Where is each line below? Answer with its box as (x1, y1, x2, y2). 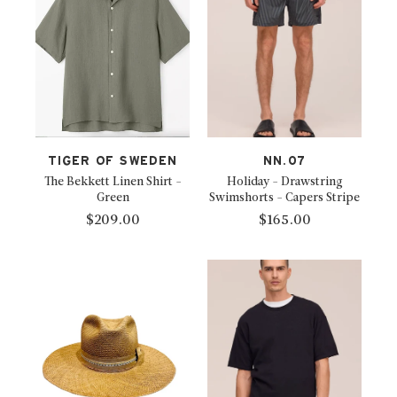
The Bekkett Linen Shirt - (43, 175, 182, 188)
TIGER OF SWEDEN (47, 154, 178, 167)
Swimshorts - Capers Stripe (209, 191, 360, 204)
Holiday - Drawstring (226, 175, 343, 188)
